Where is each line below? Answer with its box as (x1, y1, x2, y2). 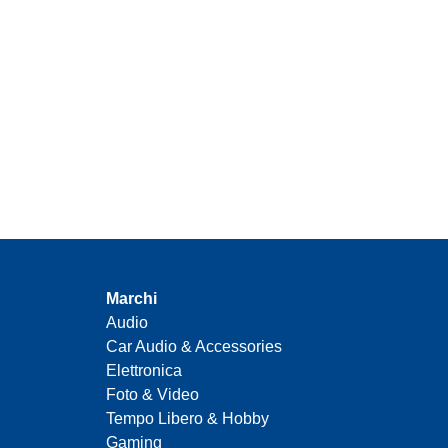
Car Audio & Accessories (106, 338, 282, 356)
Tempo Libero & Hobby (106, 410, 269, 428)
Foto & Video (106, 386, 199, 404)
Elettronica (106, 362, 182, 380)
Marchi (106, 290, 157, 308)
